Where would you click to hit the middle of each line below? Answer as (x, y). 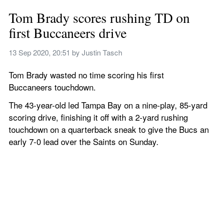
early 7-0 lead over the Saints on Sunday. (84, 141)
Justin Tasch (102, 52)
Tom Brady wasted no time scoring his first (86, 75)
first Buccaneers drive (68, 33)
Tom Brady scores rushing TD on (99, 18)
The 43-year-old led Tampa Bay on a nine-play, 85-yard (108, 105)
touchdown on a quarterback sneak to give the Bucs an (109, 129)
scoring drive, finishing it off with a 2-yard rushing (98, 117)
